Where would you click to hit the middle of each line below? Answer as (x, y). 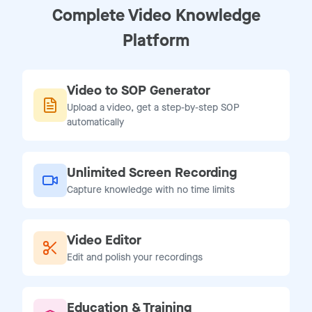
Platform (156, 41)
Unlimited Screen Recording (152, 173)
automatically (95, 123)
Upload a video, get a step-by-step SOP (153, 108)
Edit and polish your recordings (135, 258)
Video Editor (104, 240)
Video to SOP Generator (139, 91)
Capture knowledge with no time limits (151, 190)
